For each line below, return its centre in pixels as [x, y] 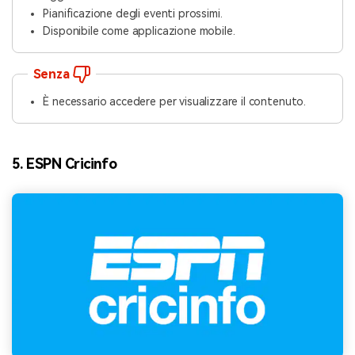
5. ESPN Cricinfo [65, 163]
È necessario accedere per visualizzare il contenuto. [175, 102]
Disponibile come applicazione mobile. [139, 31]
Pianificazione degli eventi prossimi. [133, 13]
